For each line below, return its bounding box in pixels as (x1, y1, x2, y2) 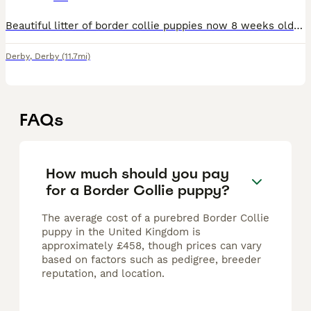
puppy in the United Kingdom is (42, 226, 201, 239)
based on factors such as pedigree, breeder (42, 253, 261, 267)
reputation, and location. (42, 267, 165, 280)
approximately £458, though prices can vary (42, 239, 262, 253)
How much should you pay (46, 164, 229, 183)
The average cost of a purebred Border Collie (42, 212, 269, 225)
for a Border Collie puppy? (46, 180, 230, 199)
